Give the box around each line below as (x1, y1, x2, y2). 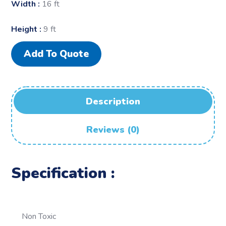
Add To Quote (24, 47, 89, 61)
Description (86, 95, 140, 107)
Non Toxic (22, 210, 56, 222)
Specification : (11, 162, 116, 184)
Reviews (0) (86, 123, 140, 136)
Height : (11, 23, 44, 35)
